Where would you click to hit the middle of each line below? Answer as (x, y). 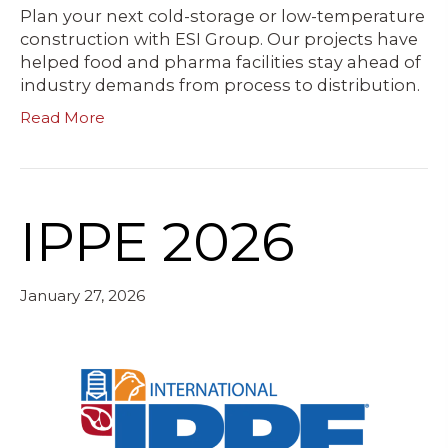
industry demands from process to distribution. (220, 84)
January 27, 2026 (82, 295)
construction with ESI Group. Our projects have (219, 38)
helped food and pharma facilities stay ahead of (220, 61)
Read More (62, 117)
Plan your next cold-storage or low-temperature (222, 15)
